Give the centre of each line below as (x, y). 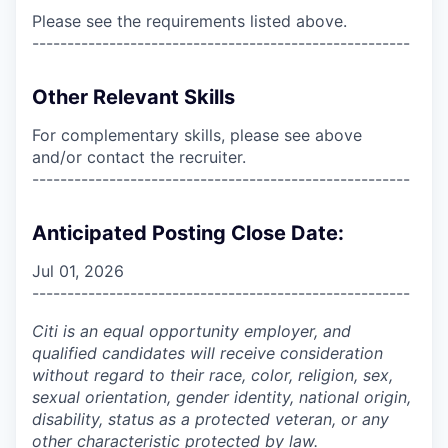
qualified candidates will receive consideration (207, 352)
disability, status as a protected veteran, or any (210, 418)
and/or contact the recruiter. (139, 156)
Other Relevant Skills (133, 96)
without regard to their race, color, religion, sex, (212, 374)
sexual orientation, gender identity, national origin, (221, 396)
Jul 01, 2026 (78, 270)
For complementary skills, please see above (197, 134)
